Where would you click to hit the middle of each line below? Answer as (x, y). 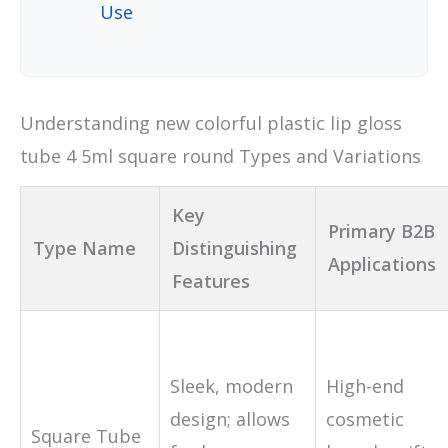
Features (211, 280)
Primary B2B (381, 230)
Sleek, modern (231, 385)
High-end (365, 385)
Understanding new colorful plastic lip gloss (211, 122)
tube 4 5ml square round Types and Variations (220, 155)
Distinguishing (234, 247)
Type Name (84, 247)
